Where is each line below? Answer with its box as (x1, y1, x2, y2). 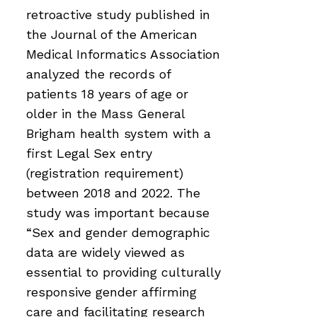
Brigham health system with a (26, 125, 211, 141)
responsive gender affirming (26, 284, 197, 299)
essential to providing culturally (26, 264, 221, 279)
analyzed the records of (26, 66, 171, 81)
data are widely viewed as (26, 244, 185, 260)
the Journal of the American (26, 26, 197, 42)
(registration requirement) (26, 165, 183, 180)
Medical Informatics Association (26, 46, 220, 62)
